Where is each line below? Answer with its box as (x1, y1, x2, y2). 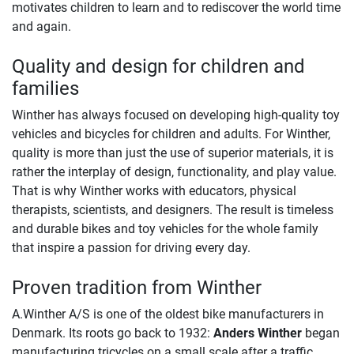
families (12, 77, 79, 100)
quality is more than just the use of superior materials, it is (12, 145, 333, 160)
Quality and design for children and (12, 55, 305, 77)
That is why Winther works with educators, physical (12, 183, 296, 198)
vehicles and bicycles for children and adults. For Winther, (12, 126, 330, 141)
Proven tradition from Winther (12, 276, 262, 299)
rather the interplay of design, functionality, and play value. (12, 164, 337, 179)
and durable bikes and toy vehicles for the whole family (12, 220, 318, 236)
